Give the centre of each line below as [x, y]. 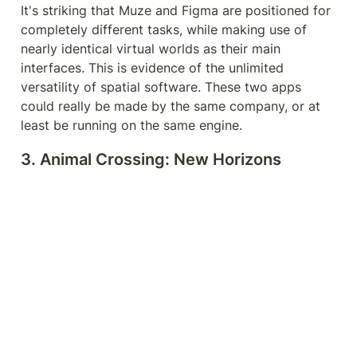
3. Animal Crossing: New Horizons [151, 159]
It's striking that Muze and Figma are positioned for [176, 10]
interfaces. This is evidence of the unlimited [152, 67]
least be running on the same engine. [131, 125]
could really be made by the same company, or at [171, 106]
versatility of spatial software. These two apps [161, 86]
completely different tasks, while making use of [164, 29]
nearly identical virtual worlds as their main [151, 48]
